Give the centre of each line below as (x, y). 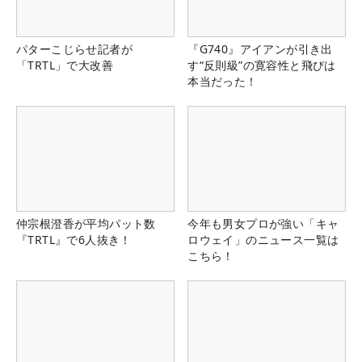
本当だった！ (223, 82)
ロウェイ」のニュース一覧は (263, 240)
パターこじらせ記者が (74, 49)
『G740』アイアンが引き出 (260, 49)
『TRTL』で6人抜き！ (74, 240)
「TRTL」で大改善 (65, 65)
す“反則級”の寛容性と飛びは (262, 65)
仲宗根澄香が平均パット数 (86, 224)
